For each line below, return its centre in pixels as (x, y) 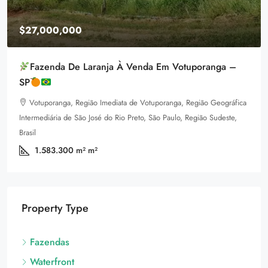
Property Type (55, 208)
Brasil (28, 133)
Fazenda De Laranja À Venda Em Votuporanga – (133, 67)
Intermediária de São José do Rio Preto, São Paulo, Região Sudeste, (128, 118)
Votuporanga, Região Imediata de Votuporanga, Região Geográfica (138, 103)
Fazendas (50, 242)
